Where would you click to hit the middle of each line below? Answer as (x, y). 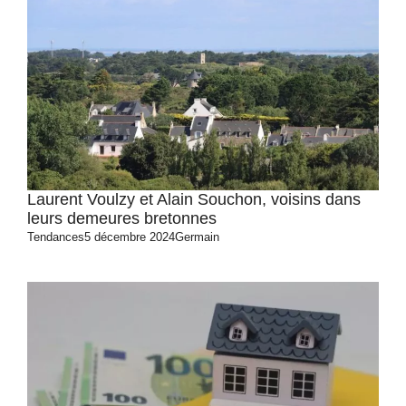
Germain (197, 237)
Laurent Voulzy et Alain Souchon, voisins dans (194, 199)
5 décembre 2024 (130, 237)
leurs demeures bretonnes (122, 218)
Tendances (56, 237)
